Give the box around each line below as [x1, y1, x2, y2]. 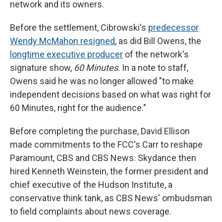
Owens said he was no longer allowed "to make [10, 76, 194, 87]
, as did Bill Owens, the [115, 36, 201, 47]
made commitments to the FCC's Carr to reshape [10, 139, 203, 150]
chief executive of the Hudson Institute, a [10, 179, 172, 190]
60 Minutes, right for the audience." [10, 103, 146, 113]
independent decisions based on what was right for [10, 89, 211, 100]
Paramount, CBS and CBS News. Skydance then [10, 153, 196, 164]
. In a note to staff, [118, 62, 188, 73]
